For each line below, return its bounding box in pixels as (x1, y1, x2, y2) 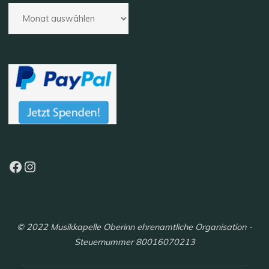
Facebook (8, 157, 71, 175)
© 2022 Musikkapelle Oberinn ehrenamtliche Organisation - (17, 222, 252, 233)
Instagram (22, 157, 91, 175)
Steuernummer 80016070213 (74, 237, 195, 248)
